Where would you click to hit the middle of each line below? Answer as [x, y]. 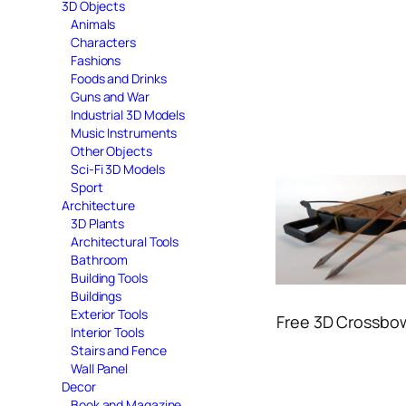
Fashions [96, 60]
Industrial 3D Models [128, 114]
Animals [93, 24]
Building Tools [109, 277]
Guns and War [110, 96]
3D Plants [98, 223]
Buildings [97, 295]
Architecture [98, 205]
